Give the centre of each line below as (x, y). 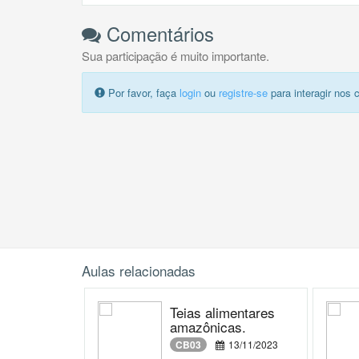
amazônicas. (208, 327)
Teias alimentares (222, 313)
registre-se (243, 93)
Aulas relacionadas (139, 271)
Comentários (157, 34)
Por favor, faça (142, 93)
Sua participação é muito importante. (175, 56)
